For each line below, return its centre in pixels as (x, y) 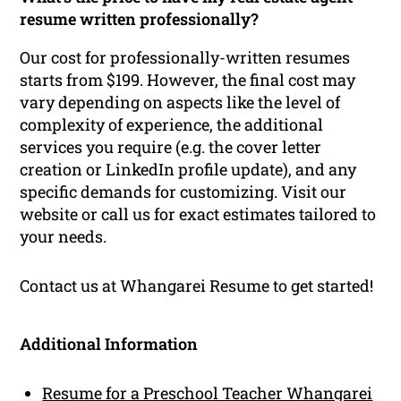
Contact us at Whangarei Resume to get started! (197, 285)
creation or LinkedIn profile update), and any (188, 169)
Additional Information (109, 343)
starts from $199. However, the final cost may (188, 79)
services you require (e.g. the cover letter (171, 146)
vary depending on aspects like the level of (180, 102)
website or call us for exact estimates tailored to (198, 213)
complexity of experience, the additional (172, 124)
